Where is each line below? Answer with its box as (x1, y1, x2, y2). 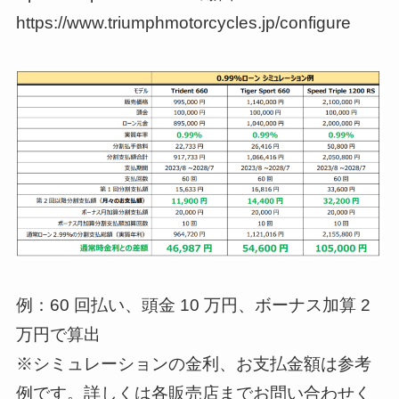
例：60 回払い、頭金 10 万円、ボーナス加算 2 (15, 296, 370, 315)
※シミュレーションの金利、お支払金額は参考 (15, 354, 371, 374)
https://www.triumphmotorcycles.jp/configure (15, 12, 351, 32)
